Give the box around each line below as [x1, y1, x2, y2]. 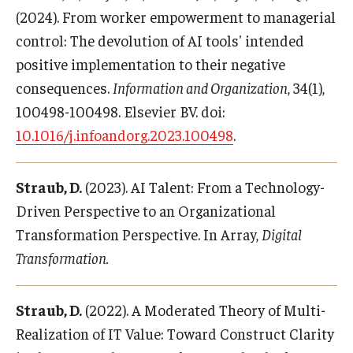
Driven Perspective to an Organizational [16, 201, 276, 220]
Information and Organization [113, 78, 288, 97]
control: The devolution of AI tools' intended [16, 31, 304, 50]
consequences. [16, 78, 113, 97]
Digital [262, 225, 302, 243]
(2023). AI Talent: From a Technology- [82, 177, 325, 196]
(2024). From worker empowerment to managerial [16, 7, 336, 26]
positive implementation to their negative [16, 54, 285, 73]
